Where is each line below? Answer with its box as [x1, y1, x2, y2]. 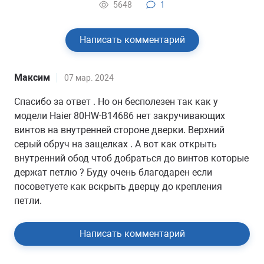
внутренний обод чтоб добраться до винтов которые [14, 153, 249, 164]
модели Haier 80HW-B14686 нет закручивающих [14, 110, 225, 121]
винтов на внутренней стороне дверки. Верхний [14, 124, 225, 136]
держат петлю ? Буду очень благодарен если [14, 167, 212, 178]
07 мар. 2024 [64, 73, 114, 82]
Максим [14, 72, 50, 83]
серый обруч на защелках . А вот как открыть [14, 138, 217, 150]
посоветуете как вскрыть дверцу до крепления [14, 181, 222, 192]
